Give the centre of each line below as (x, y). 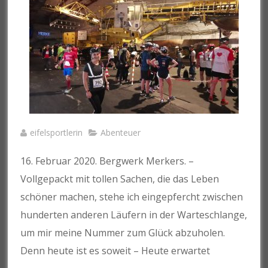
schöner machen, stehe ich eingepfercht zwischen (132, 197)
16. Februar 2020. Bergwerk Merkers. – (107, 161)
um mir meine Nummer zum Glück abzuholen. (123, 232)
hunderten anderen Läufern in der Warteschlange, (134, 214)
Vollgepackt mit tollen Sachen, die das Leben (120, 179)
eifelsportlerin (57, 132)
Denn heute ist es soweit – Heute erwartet (115, 250)
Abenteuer (121, 132)
